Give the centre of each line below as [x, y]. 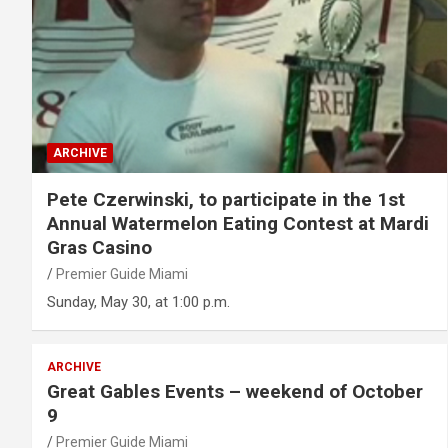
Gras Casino [99, 248]
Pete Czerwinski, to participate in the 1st [226, 200]
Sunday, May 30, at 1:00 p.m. [138, 302]
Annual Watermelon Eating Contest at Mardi [238, 224]
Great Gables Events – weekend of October [235, 392]
